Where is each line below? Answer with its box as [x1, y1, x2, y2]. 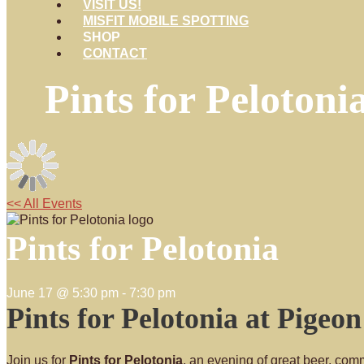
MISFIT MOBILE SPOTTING [83, 14, 249, 28]
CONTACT [83, 46, 147, 60]
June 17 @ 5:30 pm [6, 286, 119, 300]
